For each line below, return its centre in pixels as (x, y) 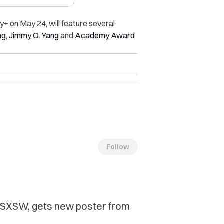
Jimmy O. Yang (34, 36)
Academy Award (105, 36)
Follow (118, 147)
